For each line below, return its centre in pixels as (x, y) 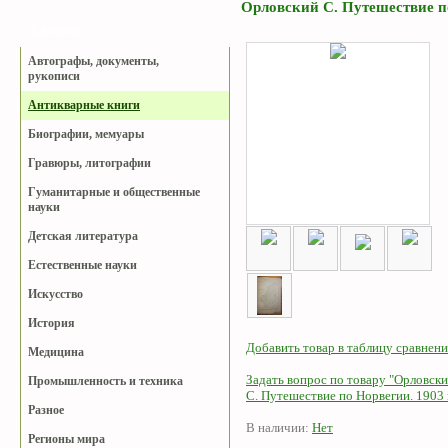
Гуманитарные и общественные (114, 192)
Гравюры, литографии (89, 163)
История (51, 323)
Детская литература (83, 236)
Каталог (56, 30)
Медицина (56, 352)
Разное (46, 410)
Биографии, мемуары (86, 134)
